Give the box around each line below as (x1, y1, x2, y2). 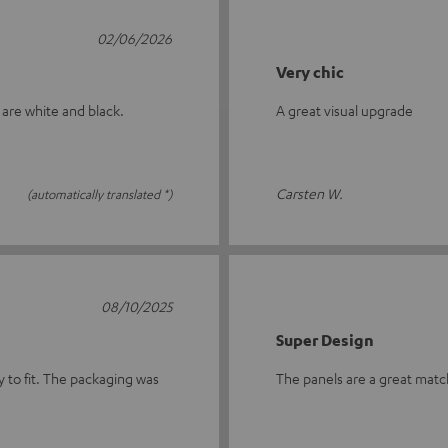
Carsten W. (276, 184, 343, 202)
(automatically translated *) (27, 186, 172, 202)
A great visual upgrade (276, 101, 413, 119)
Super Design (276, 330, 374, 350)
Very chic (276, 62, 344, 82)
